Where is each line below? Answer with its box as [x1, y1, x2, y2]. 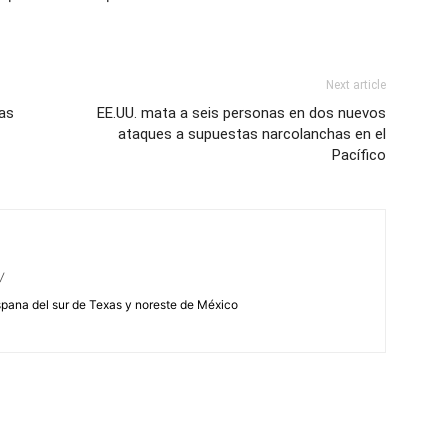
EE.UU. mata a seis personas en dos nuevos [97, 104, 386, 122]
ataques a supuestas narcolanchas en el [118, 125, 386, 143]
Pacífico [332, 146, 386, 164]
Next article [326, 78, 386, 92]
